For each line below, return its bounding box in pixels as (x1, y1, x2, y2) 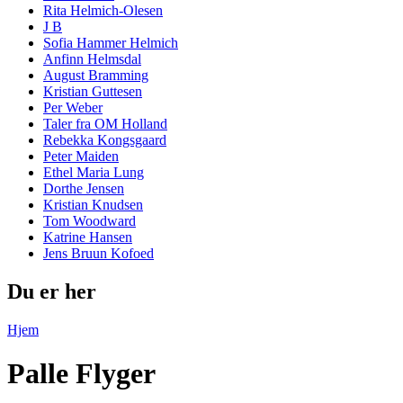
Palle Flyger (7, 357, 156, 390)
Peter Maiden (43, 148, 119, 165)
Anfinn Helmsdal (43, 51, 141, 67)
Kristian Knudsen (43, 197, 143, 213)
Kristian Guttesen (43, 84, 142, 100)
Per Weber (43, 100, 103, 116)
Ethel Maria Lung (43, 165, 144, 181)
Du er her (7, 279, 96, 303)
